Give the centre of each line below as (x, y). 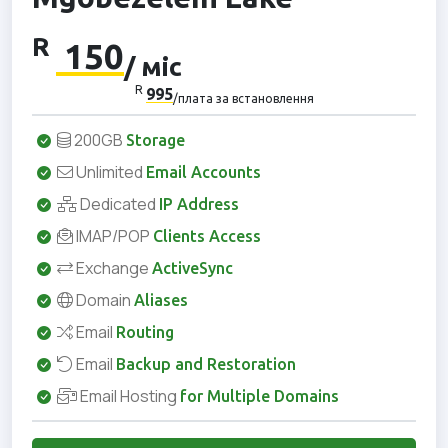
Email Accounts (203, 172)
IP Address (199, 204)
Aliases (161, 300)
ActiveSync (192, 268)
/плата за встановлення (243, 99)
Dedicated (118, 204)
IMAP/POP (113, 236)
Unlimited (109, 172)
